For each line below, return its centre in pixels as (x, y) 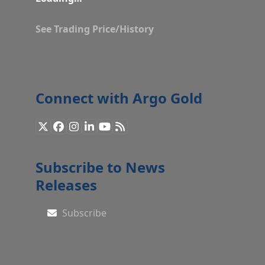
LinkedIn (110, 131)
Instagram (99, 131)
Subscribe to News (100, 167)
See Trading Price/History (94, 29)
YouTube (125, 131)
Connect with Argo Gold (119, 98)
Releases (66, 185)
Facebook (82, 131)
